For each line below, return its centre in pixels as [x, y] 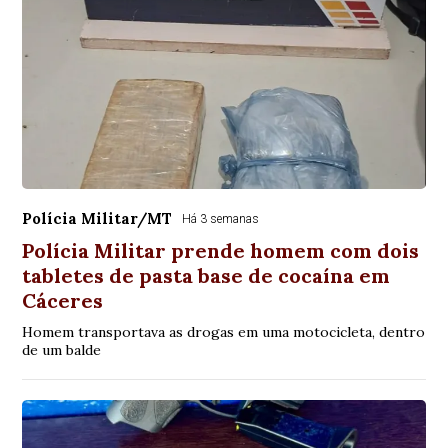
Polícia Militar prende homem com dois [221, 250]
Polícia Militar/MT [97, 218]
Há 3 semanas [221, 219]
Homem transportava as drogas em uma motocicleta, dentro [224, 332]
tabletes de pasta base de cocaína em [206, 275]
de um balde [62, 350]
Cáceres [63, 300]
